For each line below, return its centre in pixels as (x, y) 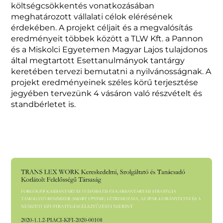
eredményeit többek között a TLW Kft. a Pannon (107, 39)
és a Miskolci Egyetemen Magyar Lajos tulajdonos (110, 50)
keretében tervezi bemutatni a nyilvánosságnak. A (111, 72)
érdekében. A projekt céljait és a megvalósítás (102, 28)
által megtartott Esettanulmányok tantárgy (98, 61)
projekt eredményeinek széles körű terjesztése (105, 83)
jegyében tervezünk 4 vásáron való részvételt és (107, 94)
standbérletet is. (44, 105)
